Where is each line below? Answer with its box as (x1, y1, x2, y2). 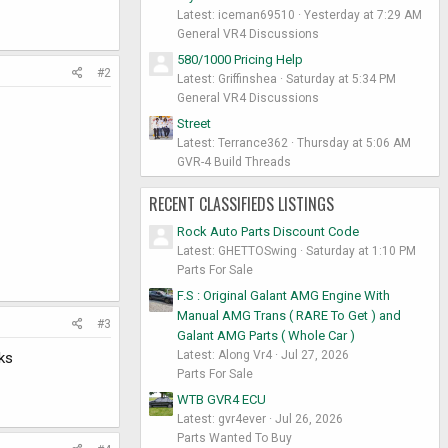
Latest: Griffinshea (177, 71, 277, 86)
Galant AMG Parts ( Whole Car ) (177, 327, 355, 343)
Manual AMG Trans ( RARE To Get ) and (177, 307, 401, 323)
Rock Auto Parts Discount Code (177, 224, 359, 240)
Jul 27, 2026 (281, 347, 349, 362)
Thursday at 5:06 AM (297, 135, 411, 150)
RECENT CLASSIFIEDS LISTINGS (149, 191, 334, 216)
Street (177, 115, 211, 131)
